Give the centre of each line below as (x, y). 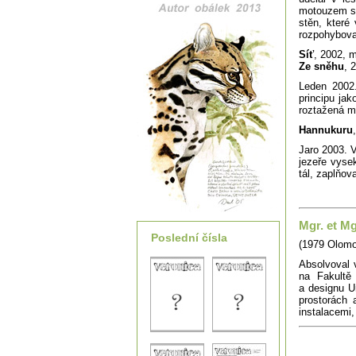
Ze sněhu (321, 66)
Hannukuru (326, 130)
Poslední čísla (189, 238)
